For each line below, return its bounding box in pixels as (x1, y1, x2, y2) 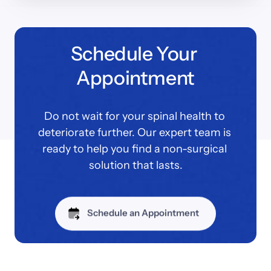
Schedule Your (70, 41, 197, 65)
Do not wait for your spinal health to (44, 109, 225, 123)
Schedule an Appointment (87, 203, 200, 215)
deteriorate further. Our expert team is (38, 125, 231, 139)
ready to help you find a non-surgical (42, 142, 227, 155)
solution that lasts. (88, 158, 183, 172)
